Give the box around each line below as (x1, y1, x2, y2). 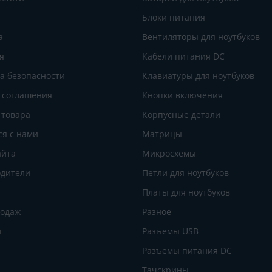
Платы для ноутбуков (142, 186, 230, 198)
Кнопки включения (142, 89, 223, 101)
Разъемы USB (142, 225, 199, 237)
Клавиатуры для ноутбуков (142, 69, 254, 81)
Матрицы (142, 127, 182, 140)
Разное (142, 205, 171, 217)
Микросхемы (142, 147, 196, 159)
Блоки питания (142, 11, 205, 23)
